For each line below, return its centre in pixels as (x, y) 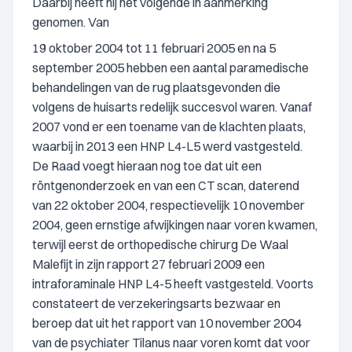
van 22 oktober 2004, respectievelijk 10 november (169, 205)
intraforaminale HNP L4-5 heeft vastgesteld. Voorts (173, 284)
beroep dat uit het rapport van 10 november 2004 (167, 323)
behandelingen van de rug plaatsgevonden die (156, 87)
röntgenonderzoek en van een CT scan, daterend (166, 185)
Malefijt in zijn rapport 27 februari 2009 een (148, 264)
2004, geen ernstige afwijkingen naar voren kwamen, (175, 225)
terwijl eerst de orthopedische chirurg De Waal (160, 244)
